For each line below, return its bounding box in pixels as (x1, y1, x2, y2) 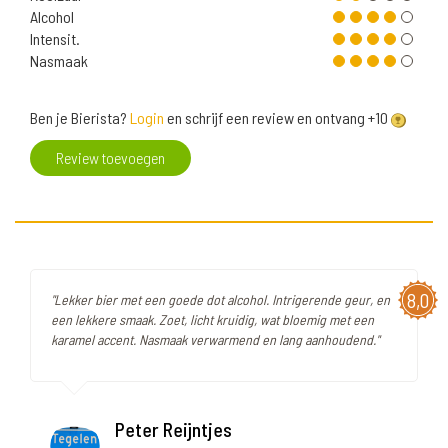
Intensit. (30, 29, 80, 49)
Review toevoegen (56, 148, 165, 168)
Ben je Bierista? (30, 108, 130, 128)
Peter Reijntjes (115, 417, 232, 442)
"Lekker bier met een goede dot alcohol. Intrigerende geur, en (51, 291, 390, 309)
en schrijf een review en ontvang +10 (164, 108, 391, 128)
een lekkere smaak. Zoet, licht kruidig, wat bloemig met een (51, 311, 374, 329)
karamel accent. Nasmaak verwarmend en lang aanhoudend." (51, 331, 379, 349)
